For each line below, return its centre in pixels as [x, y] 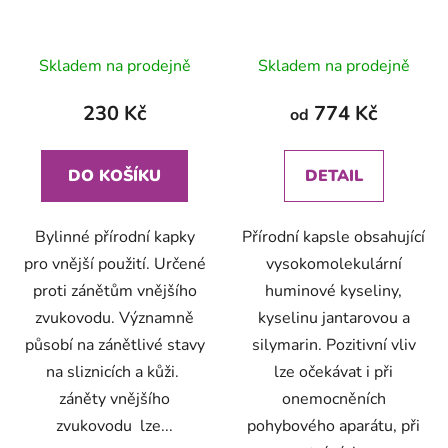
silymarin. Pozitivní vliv [333, 345]
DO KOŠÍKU [114, 176]
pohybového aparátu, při [333, 426]
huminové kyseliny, [333, 291]
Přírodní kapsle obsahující [333, 237]
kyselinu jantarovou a [333, 318]
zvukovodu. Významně [114, 318]
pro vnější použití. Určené [114, 264]
